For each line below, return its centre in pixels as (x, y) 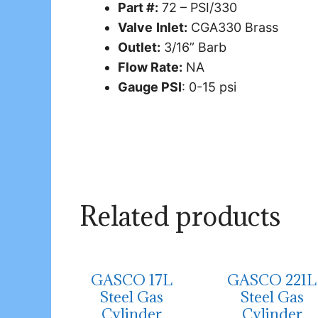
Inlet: (172, 28)
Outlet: (139, 48)
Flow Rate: (150, 67)
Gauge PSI (150, 87)
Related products (180, 216)
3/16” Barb (193, 48)
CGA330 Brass (233, 28)
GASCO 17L (132, 280)
